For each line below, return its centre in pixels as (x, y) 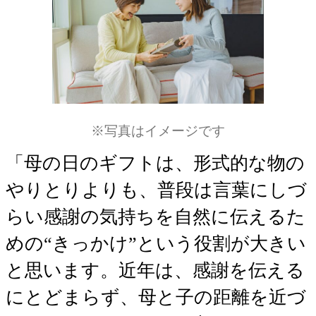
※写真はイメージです (158, 130)
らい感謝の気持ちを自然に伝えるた (156, 217)
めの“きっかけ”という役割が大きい (156, 243)
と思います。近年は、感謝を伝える (155, 270)
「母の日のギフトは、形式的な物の (155, 163)
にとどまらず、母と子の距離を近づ (156, 297)
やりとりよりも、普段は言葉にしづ (156, 190)
